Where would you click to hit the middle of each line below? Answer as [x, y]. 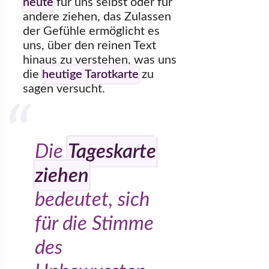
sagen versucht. [64, 89]
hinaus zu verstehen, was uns [100, 60]
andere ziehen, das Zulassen [97, 17]
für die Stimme [94, 224]
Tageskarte [112, 152]
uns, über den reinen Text [89, 46]
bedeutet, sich [92, 200]
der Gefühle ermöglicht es [91, 32]
